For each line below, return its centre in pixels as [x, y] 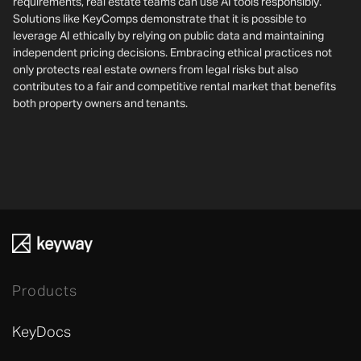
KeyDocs [41, 333]
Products [45, 292]
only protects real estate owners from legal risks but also [156, 70]
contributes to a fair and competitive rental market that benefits [174, 87]
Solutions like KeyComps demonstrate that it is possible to [160, 19]
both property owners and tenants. [100, 104]
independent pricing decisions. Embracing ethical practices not [172, 53]
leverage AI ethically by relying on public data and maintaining [168, 36]
